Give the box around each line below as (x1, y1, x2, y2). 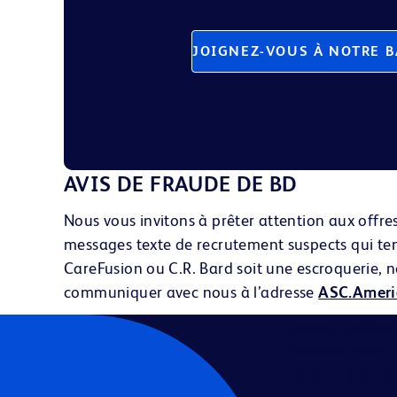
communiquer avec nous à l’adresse (64, 283, 319, 301)
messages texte (64, 235, 172, 253)
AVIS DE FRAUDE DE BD (64, 172, 304, 196)
